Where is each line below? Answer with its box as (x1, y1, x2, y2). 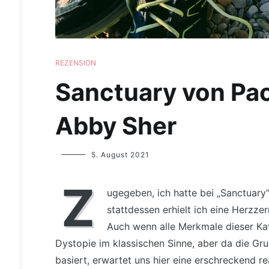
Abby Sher (55, 111, 177, 141)
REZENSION (55, 58, 96, 67)
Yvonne (55, 150, 85, 159)
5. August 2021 (91, 150, 150, 159)
